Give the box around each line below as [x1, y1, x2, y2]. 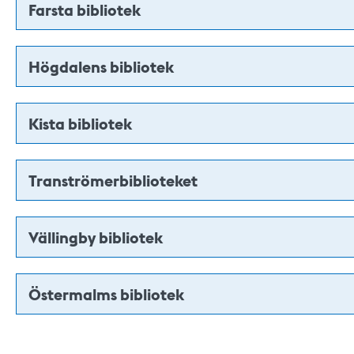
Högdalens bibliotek [28, 56, 174, 77]
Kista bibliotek [28, 113, 132, 134]
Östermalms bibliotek [28, 284, 184, 304]
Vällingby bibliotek [28, 227, 163, 247]
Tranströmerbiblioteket [28, 170, 198, 190]
